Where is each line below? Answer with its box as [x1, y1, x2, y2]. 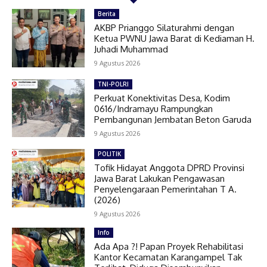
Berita [98, 9, 116, 18]
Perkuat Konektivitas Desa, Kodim [94, 92, 231, 104]
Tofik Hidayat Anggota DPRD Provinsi [94, 162, 245, 174]
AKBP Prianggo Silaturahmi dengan [94, 21, 235, 33]
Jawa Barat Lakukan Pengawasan [94, 173, 225, 185]
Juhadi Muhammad [94, 43, 169, 55]
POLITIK [98, 150, 122, 159]
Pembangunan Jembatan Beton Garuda [94, 113, 252, 125]
